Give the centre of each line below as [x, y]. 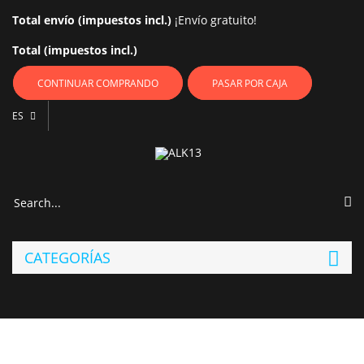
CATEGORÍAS [67, 258]
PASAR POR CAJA [250, 83]
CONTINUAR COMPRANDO [98, 83]
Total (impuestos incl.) [75, 50]
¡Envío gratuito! [216, 20]
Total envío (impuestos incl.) [93, 20]
